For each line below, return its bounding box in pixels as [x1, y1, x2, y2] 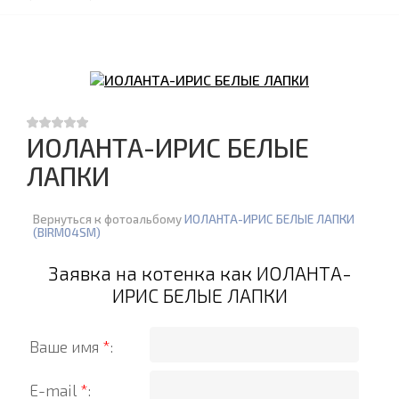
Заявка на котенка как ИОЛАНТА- [47, 261, 352, 284]
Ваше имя [29, 337, 102, 355]
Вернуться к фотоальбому [33, 211, 182, 226]
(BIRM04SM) [33, 224, 101, 240]
